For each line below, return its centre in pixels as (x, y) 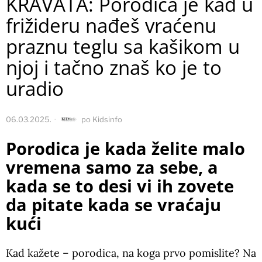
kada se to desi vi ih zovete (120, 186)
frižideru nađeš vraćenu (111, 26)
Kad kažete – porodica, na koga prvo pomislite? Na (131, 253)
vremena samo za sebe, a (112, 168)
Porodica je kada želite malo (125, 149)
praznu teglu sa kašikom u (123, 47)
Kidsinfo (107, 120)
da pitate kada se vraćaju (113, 205)
